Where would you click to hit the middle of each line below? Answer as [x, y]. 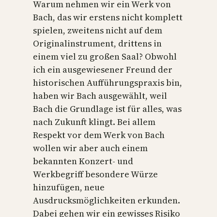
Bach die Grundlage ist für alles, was [107, 108]
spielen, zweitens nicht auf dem [98, 30]
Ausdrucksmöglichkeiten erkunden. [107, 200]
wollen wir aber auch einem [90, 148]
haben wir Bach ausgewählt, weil [100, 95]
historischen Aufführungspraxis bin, [108, 82]
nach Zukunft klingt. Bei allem [94, 122]
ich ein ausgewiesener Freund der [103, 69]
